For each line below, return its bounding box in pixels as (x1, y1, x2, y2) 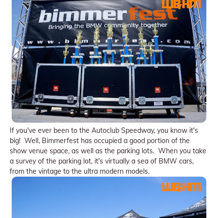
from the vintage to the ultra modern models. (10, 167, 149, 176)
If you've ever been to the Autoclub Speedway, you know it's (10, 126, 198, 135)
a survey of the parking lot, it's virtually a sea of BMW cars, (10, 157, 194, 166)
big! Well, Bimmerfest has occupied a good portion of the (10, 136, 190, 145)
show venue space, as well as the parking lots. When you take (10, 146, 206, 156)
